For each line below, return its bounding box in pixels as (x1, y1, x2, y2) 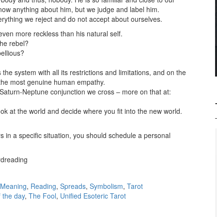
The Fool (29, 191, 56, 201)
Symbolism (90, 181, 123, 191)
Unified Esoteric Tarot (60, 191, 126, 201)
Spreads (60, 181, 86, 191)
